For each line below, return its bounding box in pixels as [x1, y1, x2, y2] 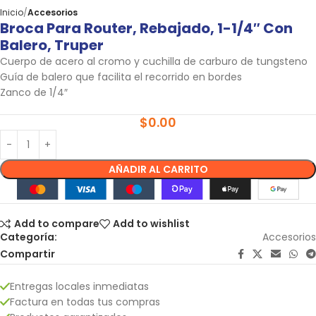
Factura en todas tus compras [10, 294, 160, 309]
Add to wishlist [113, 217, 190, 231]
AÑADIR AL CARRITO [108, 162, 208, 176]
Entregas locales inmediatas [10, 279, 149, 293]
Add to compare [13, 217, 99, 231]
